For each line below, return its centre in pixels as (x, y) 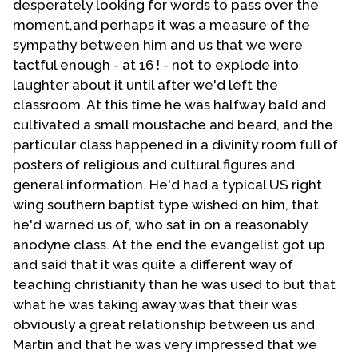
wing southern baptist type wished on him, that (166, 204)
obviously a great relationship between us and (164, 324)
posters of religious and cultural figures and (154, 164)
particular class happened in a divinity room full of (175, 144)
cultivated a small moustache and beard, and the (173, 124)
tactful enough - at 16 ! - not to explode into (156, 64)
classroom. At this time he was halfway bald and (169, 104)
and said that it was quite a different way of (153, 264)
